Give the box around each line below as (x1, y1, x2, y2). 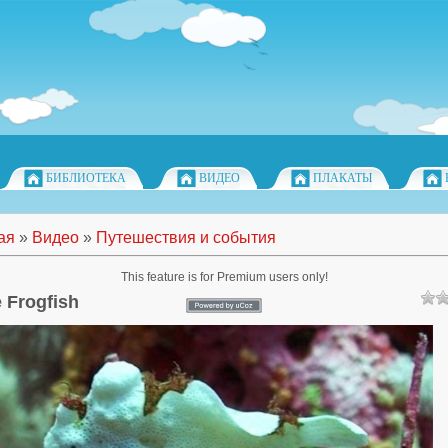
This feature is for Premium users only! (120, 270, 328, 284)
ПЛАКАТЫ (313, 171, 372, 185)
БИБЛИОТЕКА (46, 171, 126, 185)
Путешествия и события (96, 229, 276, 246)
